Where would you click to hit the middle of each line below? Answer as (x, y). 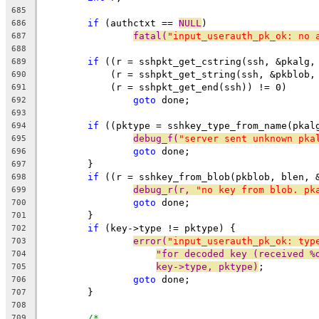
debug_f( (156, 138)
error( (150, 241)
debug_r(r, (164, 189)
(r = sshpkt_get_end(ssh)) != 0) (187, 87)
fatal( (150, 36)
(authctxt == (139, 23)
